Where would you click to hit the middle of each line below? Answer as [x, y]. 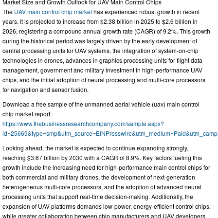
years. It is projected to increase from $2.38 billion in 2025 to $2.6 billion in [100, 21]
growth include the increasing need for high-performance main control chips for [106, 167]
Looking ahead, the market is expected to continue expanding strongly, [95, 147]
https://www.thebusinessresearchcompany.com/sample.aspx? [83, 123]
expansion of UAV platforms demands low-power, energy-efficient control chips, [107, 206]
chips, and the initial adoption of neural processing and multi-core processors [104, 79]
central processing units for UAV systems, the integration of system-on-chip [100, 50]
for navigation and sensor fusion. [45, 89]
